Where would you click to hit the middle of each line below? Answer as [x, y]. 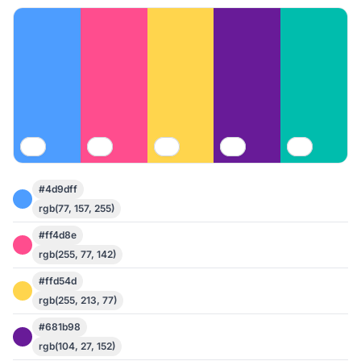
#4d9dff [58, 189]
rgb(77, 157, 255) [77, 208]
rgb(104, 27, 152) [77, 346]
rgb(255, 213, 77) [78, 300]
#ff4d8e [58, 235]
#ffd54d [58, 281]
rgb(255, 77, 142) [77, 254]
